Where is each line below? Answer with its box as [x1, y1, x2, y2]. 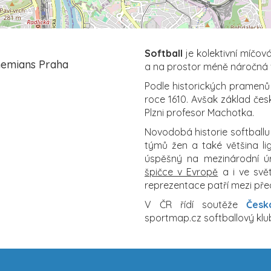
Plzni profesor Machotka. [145, 106, 254, 119]
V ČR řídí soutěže [145, 198, 246, 211]
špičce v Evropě [145, 165, 218, 178]
